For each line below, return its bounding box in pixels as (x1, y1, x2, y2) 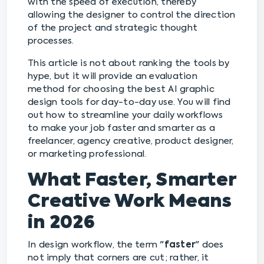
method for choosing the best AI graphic (28, 85, 214, 94)
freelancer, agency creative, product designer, (28, 137, 234, 146)
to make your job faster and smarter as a (28, 124, 215, 133)
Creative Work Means (28, 193, 232, 212)
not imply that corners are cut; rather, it (28, 253, 209, 263)
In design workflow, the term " (28, 240, 164, 250)
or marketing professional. (28, 150, 147, 159)
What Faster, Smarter (28, 172, 236, 190)
